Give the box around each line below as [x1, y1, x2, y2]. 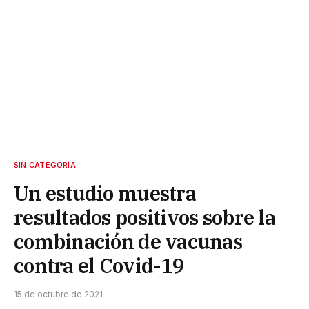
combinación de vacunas [14, 228, 243, 255]
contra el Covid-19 [14, 252, 183, 279]
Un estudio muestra [14, 180, 196, 207]
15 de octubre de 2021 [14, 289, 103, 300]
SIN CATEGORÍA [14, 160, 76, 170]
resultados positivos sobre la [14, 204, 275, 231]
